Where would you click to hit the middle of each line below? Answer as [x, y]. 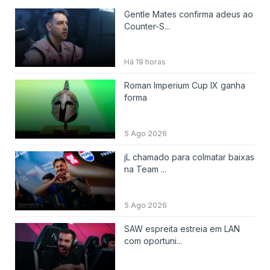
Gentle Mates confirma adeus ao [188, 14]
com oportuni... [153, 240]
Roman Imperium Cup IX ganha [184, 86]
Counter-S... [147, 26]
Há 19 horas [145, 62]
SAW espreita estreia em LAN [182, 228]
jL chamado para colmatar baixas [189, 157]
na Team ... [145, 169]
